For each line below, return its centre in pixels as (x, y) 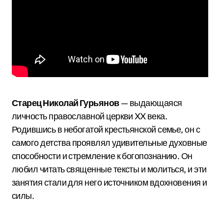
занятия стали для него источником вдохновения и (110, 182)
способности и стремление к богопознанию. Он (102, 156)
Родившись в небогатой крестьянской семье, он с (106, 129)
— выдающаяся (151, 103)
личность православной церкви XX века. (90, 116)
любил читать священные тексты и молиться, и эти (109, 169)
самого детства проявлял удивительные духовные (110, 143)
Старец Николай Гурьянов (66, 103)
